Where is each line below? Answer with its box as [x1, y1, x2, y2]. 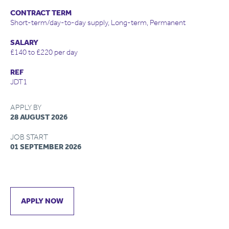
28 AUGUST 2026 [10, 112, 67, 122]
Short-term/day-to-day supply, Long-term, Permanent [10, 18, 186, 27]
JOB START [10, 132, 48, 142]
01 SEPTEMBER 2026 [10, 142, 81, 151]
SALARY [10, 38, 38, 47]
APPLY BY [10, 103, 41, 112]
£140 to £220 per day [10, 48, 78, 57]
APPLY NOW [21, 196, 63, 205]
